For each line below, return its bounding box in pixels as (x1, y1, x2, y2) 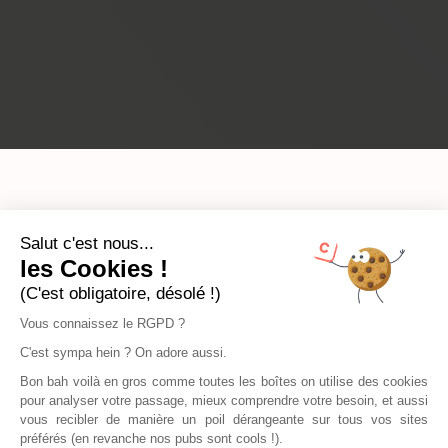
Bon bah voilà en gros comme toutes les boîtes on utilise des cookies (20, 374, 428, 389)
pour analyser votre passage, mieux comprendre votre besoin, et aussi (20, 393, 428, 408)
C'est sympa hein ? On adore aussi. (20, 345, 227, 360)
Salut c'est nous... (20, 234, 154, 253)
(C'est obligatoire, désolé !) (20, 284, 221, 303)
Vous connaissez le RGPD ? (20, 316, 189, 331)
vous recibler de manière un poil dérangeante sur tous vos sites (20, 412, 428, 427)
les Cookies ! (20, 255, 168, 282)
